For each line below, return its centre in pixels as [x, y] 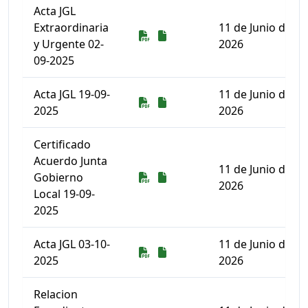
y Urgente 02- [69, 44]
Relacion [56, 294]
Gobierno [58, 177]
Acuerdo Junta [70, 161]
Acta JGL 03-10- [72, 244]
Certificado [62, 144]
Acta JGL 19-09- [72, 94]
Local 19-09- [64, 194]
